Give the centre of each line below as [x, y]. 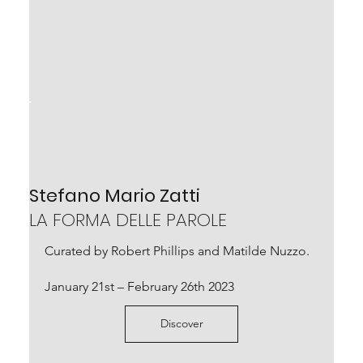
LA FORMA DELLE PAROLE [128, 220]
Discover [181, 324]
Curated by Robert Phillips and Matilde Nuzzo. [177, 250]
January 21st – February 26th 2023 [139, 286]
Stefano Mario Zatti [114, 195]
